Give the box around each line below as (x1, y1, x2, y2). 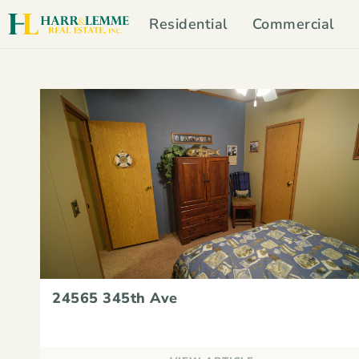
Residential (149, 14, 228, 34)
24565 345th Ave (52, 288, 178, 309)
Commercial (252, 14, 335, 34)
